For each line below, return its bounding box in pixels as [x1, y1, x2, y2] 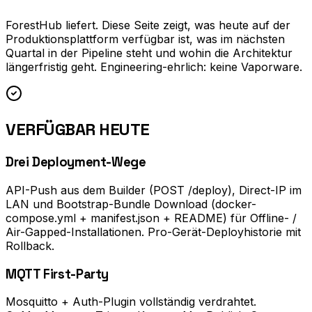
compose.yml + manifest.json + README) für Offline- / [6, 210, 297, 225]
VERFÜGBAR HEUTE [6, 118, 150, 141]
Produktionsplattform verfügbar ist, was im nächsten [6, 32, 285, 47]
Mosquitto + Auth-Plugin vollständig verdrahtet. [6, 295, 256, 309]
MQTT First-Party [6, 265, 109, 282]
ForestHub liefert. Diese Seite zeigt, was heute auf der [6, 18, 290, 33]
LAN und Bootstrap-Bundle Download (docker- [6, 196, 256, 211]
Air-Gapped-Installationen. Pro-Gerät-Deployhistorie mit [6, 224, 301, 239]
